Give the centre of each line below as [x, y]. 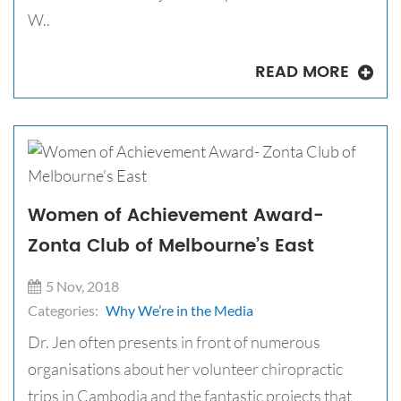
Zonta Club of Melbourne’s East [171, 247]
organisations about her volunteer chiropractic [185, 369]
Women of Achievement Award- [176, 217]
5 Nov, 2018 [82, 286]
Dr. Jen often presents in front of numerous [174, 342]
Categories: [63, 311]
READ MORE [304, 73]
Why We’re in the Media [179, 311]
